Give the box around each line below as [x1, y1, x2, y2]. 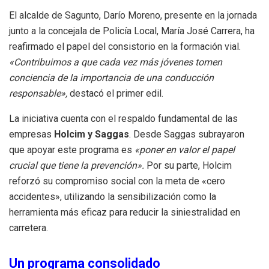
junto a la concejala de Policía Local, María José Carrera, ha [9, 25, 255, 37]
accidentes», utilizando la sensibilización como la [9, 191, 216, 203]
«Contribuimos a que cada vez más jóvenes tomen [9, 56, 222, 68]
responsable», [9, 88, 67, 100]
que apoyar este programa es [9, 144, 134, 156]
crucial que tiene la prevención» [9, 160, 142, 172]
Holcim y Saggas [54, 128, 129, 141]
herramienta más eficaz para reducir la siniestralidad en [9, 207, 240, 219]
